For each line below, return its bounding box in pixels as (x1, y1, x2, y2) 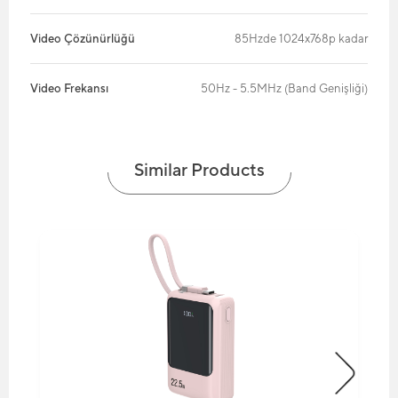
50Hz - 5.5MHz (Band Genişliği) (201, 81, 368, 95)
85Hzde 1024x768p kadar (235, 31, 368, 45)
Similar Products (133, 158, 265, 179)
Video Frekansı (30, 81, 108, 95)
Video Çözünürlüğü (30, 31, 135, 45)
